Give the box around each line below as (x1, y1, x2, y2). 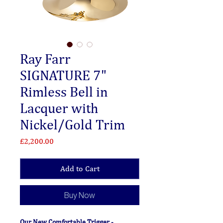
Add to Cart (60, 164, 100, 173)
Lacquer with (20, 100, 98, 116)
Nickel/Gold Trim (20, 116, 125, 132)
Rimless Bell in (20, 83, 108, 100)
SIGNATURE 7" (20, 67, 107, 83)
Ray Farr (20, 50, 71, 67)
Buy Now (64, 190, 95, 200)
